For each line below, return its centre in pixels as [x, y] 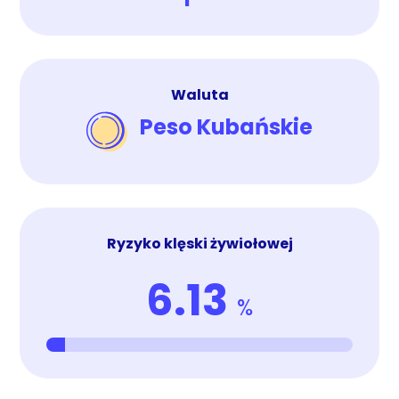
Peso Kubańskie [226, 127]
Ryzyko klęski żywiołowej [199, 244]
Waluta [199, 95]
